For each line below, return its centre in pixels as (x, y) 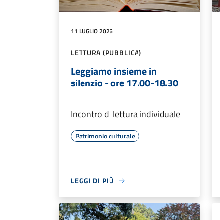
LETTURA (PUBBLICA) (106, 53)
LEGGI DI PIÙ (92, 181)
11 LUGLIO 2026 (92, 31)
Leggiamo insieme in (114, 71)
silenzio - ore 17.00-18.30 (124, 83)
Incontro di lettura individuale (125, 114)
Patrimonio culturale (105, 136)
